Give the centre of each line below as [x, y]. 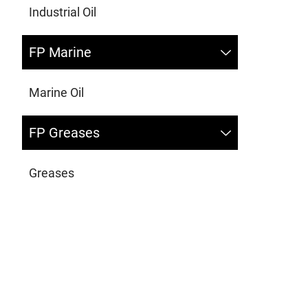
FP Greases [64, 133]
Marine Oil [56, 93]
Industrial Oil [63, 12]
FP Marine [60, 53]
